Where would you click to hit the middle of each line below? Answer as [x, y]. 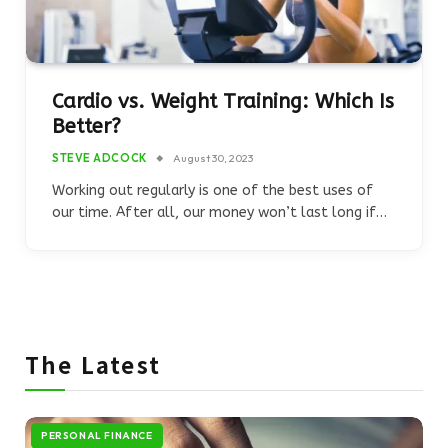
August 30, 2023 [212, 158]
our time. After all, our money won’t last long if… [219, 212]
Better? [86, 126]
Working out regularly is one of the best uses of [212, 190]
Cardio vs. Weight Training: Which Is [223, 101]
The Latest [93, 364]
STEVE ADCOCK [99, 158]
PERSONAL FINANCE [97, 435]
